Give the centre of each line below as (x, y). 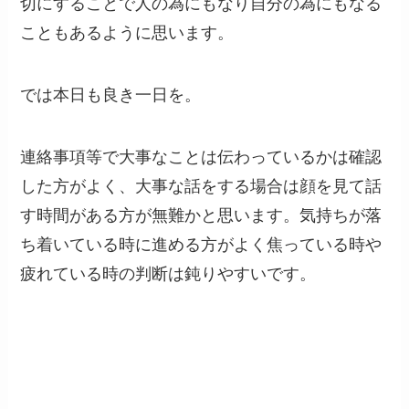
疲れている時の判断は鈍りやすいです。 (168, 273)
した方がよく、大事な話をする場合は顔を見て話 (201, 186)
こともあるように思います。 (127, 33)
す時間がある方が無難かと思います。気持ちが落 (201, 215)
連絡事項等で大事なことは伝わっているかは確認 (201, 157)
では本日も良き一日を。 (111, 95)
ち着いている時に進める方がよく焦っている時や (201, 244)
